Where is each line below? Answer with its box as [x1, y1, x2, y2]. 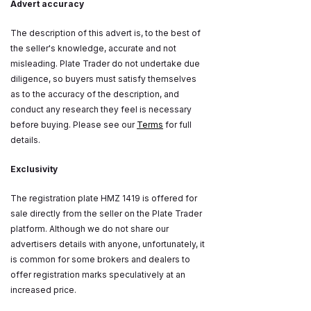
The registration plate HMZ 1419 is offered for [10, 193, 197, 204]
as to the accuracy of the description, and [10, 89, 179, 100]
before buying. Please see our [10, 119, 137, 131]
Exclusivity [10, 164, 58, 175]
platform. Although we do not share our [10, 224, 169, 235]
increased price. [10, 285, 78, 296]
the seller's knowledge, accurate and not [10, 43, 176, 54]
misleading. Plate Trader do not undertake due [10, 58, 200, 69]
